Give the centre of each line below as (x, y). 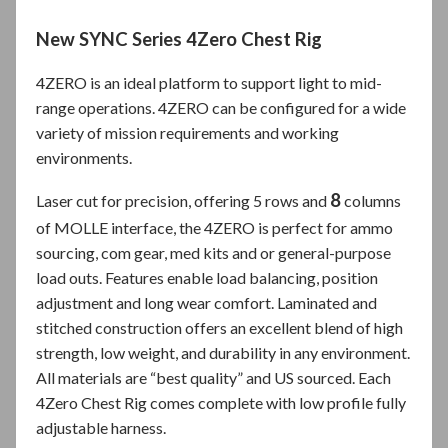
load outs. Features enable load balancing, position (207, 278)
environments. (84, 158)
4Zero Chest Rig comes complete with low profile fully (221, 403)
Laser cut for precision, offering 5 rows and (183, 201)
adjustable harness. (101, 428)
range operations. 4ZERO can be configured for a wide (221, 108)
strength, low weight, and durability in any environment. (223, 353)
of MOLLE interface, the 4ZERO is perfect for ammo (214, 228)
